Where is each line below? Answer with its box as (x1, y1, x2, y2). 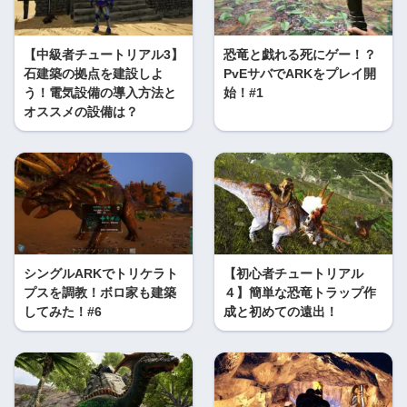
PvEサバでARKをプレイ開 (223, 66, 376, 82)
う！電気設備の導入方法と (24, 85, 176, 101)
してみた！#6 (24, 304, 102, 320)
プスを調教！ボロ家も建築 (24, 285, 176, 301)
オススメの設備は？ (24, 104, 138, 120)
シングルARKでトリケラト (24, 266, 178, 282)
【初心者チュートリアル (223, 266, 363, 282)
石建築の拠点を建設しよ (24, 66, 164, 82)
